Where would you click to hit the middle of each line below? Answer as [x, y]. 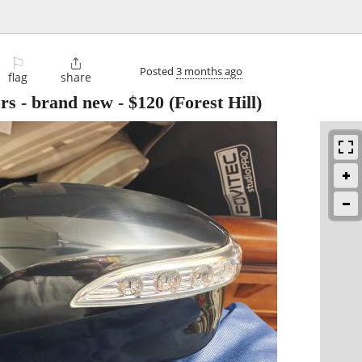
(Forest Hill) [213, 103]
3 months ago [209, 71]
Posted [158, 71]
